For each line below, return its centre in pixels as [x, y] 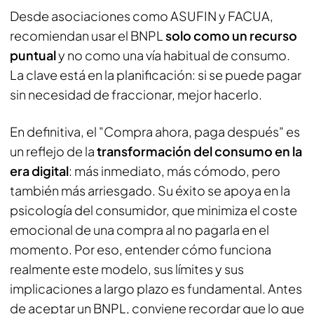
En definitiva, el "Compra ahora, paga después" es [155, 131]
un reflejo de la [52, 151]
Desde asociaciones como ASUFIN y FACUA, [142, 16]
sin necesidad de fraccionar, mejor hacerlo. [136, 94]
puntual [33, 55]
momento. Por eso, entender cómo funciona [141, 249]
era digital [39, 171]
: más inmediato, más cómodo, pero [175, 171]
